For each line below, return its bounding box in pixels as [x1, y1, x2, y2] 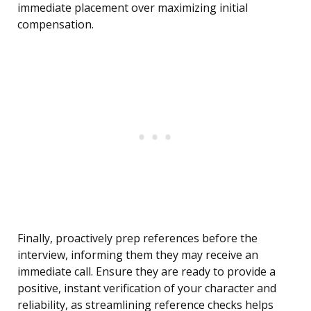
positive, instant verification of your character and [17, 280, 276, 296]
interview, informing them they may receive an [17, 247, 258, 263]
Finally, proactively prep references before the [17, 230, 258, 246]
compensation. [17, 17, 94, 33]
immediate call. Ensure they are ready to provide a [17, 264, 276, 280]
